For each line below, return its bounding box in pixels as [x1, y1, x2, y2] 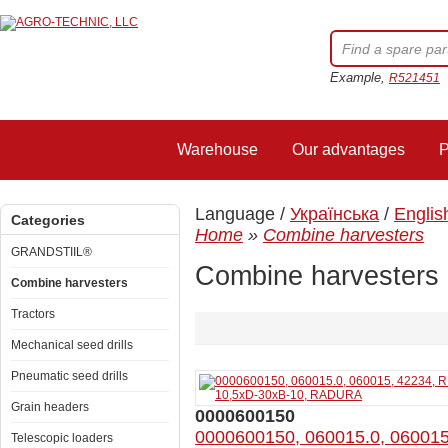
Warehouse [177, 141, 258, 158]
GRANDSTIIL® [11, 245, 92, 259]
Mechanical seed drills [11, 338, 133, 352]
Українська [290, 204, 379, 224]
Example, [330, 70, 389, 85]
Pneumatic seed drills [11, 369, 128, 383]
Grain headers [11, 400, 89, 414]
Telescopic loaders [11, 431, 113, 445]
